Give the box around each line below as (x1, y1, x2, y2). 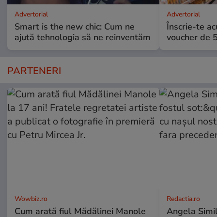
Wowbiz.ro (15, 194, 47, 203)
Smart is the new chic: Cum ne (15, 20, 135, 32)
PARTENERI (7, 64, 61, 77)
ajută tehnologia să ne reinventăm (15, 31, 151, 43)
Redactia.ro (166, 194, 200, 203)
